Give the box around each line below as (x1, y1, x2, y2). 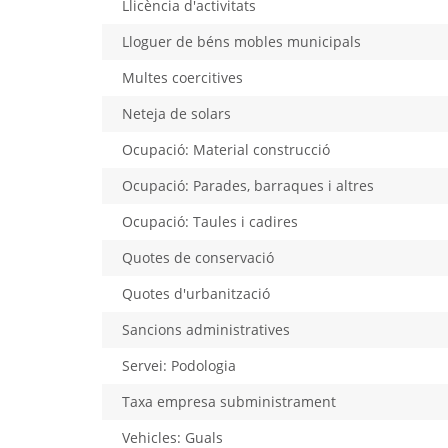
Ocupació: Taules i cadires (122, 211, 298, 231)
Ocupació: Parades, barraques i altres (122, 175, 374, 195)
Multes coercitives (122, 67, 243, 87)
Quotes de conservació (122, 247, 274, 267)
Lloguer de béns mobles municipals (122, 31, 361, 51)
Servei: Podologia (122, 355, 236, 375)
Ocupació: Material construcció (122, 139, 330, 159)
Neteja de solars (122, 103, 231, 123)
